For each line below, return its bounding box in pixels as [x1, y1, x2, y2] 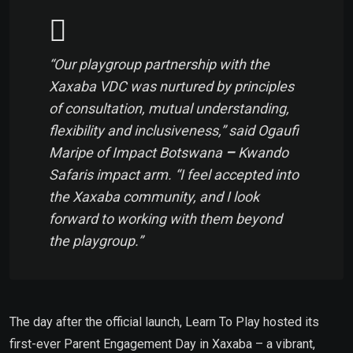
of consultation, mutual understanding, [49, 99, 289, 117]
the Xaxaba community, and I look [49, 188, 259, 205]
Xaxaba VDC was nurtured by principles [49, 77, 294, 95]
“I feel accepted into [175, 165, 299, 183]
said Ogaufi [225, 121, 299, 139]
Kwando [238, 143, 288, 161]
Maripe [49, 143, 93, 161]
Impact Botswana [112, 143, 222, 161]
